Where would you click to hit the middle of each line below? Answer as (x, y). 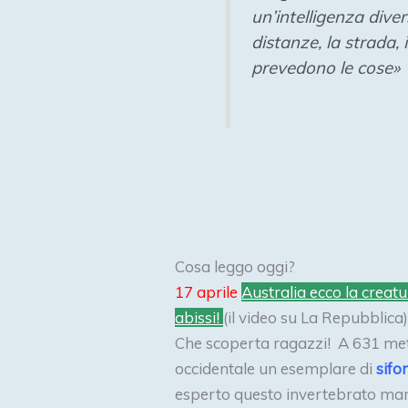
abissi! (199, 317)
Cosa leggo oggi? (235, 266)
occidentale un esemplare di (275, 368)
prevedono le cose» (325, 68)
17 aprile (208, 291)
